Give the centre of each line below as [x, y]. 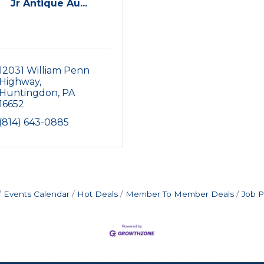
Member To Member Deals [179, 194]
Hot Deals [97, 194]
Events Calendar [36, 194]
